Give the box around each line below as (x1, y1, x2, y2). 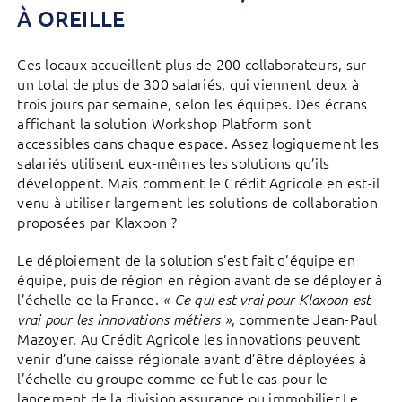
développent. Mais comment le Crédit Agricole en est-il (17, 172, 380, 193)
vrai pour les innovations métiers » (17, 310, 232, 328)
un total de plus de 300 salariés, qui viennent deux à (17, 74, 360, 94)
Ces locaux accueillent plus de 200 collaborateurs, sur (17, 54, 367, 74)
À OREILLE (17, 4, 126, 33)
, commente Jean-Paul (231, 309, 378, 329)
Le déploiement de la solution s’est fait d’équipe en (17, 249, 355, 270)
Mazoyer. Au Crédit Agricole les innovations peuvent (17, 328, 361, 349)
